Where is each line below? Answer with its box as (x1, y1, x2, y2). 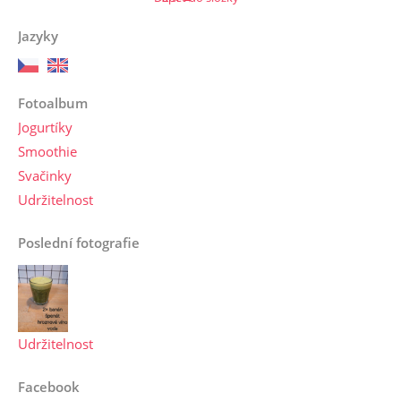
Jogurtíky (18, 117, 73, 136)
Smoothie (18, 141, 77, 160)
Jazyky (18, 26, 58, 45)
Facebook (18, 377, 80, 396)
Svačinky (18, 166, 72, 184)
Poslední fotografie (18, 233, 140, 252)
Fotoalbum (18, 93, 88, 112)
